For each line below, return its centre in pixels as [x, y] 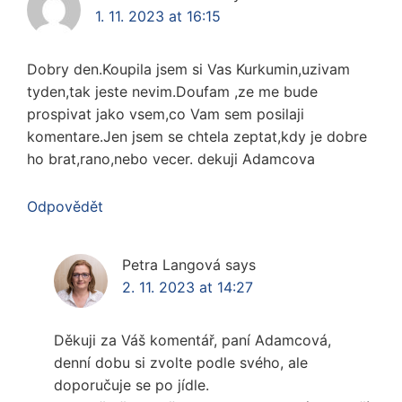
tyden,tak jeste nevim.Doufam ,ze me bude [172, 91]
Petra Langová [171, 264]
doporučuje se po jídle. [131, 385]
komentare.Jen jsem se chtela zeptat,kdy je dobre [197, 136]
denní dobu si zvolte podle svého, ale [181, 362]
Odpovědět [65, 206]
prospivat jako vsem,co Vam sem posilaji [166, 114]
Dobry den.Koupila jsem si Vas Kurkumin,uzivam [188, 69]
